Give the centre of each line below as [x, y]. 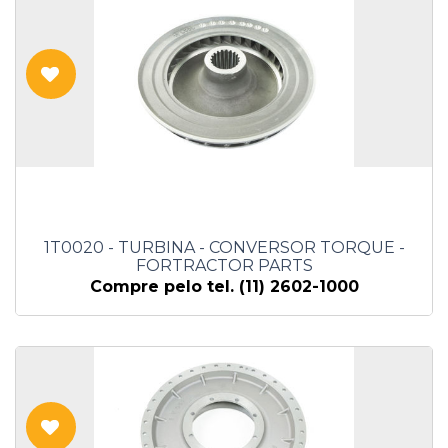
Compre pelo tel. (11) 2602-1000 [224, 287]
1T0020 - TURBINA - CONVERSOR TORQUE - [224, 248]
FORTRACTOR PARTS [224, 266]
